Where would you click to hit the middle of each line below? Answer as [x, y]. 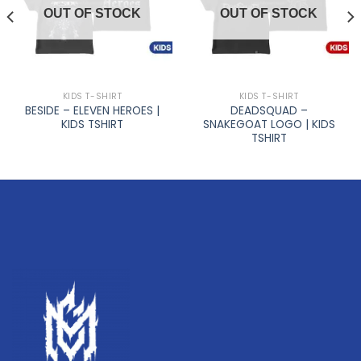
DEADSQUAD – [269, 110]
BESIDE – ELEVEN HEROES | [92, 110]
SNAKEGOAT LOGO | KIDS [269, 124]
